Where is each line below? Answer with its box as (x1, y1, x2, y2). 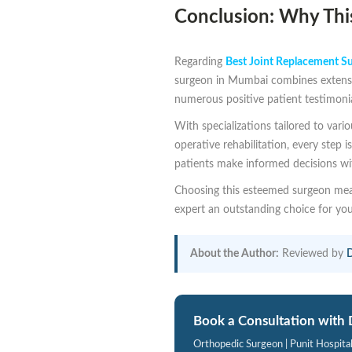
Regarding (174, 57, 222, 68)
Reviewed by (279, 248, 346, 260)
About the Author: (190, 248, 279, 260)
